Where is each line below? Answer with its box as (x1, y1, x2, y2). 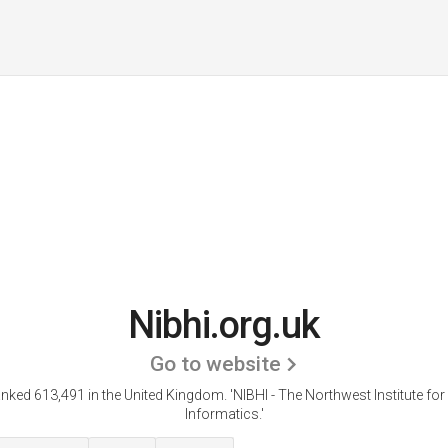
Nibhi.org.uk (128, 303, 320, 347)
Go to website (150, 352, 281, 376)
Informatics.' (184, 406, 264, 422)
